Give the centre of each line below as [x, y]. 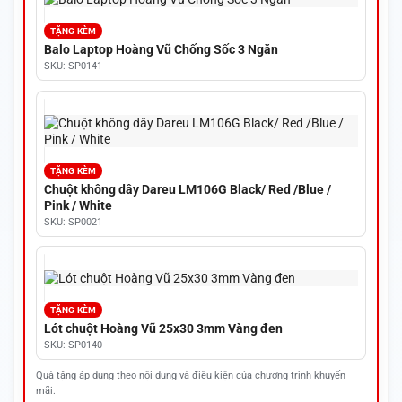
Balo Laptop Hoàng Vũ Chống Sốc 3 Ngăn [161, 49]
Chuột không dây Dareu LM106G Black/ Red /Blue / [187, 189]
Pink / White [78, 205]
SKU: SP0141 [73, 66]
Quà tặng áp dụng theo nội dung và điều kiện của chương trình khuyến [190, 375]
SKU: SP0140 [73, 345]
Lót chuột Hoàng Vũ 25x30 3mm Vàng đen [163, 329]
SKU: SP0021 [73, 222]
